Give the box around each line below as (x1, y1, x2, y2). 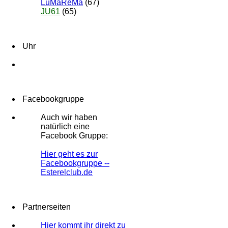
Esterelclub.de (41, 167, 93, 177)
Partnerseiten (20, 202, 71, 211)
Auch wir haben (41, 112, 97, 122)
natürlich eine (41, 122, 90, 131)
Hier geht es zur (41, 149, 98, 158)
